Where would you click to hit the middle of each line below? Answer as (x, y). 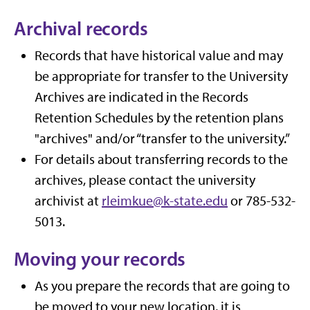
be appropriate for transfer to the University (161, 76)
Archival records (81, 28)
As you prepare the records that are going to (162, 286)
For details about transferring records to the (161, 159)
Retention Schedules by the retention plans (159, 118)
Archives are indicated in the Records (142, 97)
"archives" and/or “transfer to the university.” (162, 138)
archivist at (68, 201)
